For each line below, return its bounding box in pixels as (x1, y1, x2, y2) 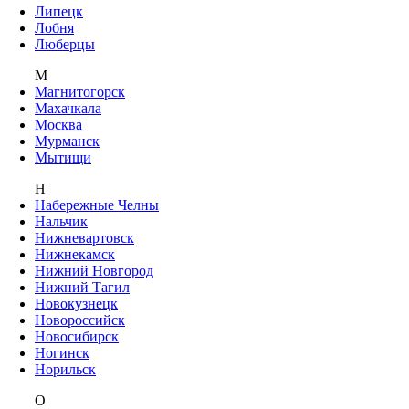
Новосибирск (35, 328, 119, 344)
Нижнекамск (35, 246, 115, 262)
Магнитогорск (35, 83, 125, 100)
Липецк (35, 3, 83, 19)
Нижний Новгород (35, 262, 153, 278)
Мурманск (35, 132, 100, 149)
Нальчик (35, 213, 88, 229)
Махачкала (35, 100, 101, 116)
